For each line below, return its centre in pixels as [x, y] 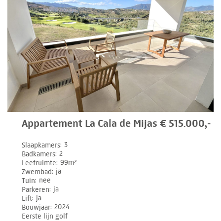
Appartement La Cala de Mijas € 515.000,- [116, 123]
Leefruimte [39, 163]
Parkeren [36, 189]
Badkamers [39, 154]
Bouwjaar [36, 207]
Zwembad [37, 172]
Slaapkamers [41, 145]
